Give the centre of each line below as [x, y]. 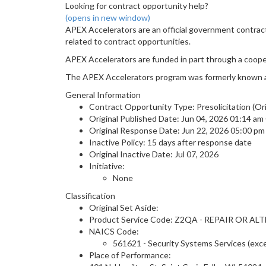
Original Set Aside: [124, 208]
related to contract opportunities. [128, 41]
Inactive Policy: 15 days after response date [170, 142]
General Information [103, 95]
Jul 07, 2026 [197, 154]
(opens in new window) [108, 18]
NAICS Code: [114, 231]
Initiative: [107, 166]
